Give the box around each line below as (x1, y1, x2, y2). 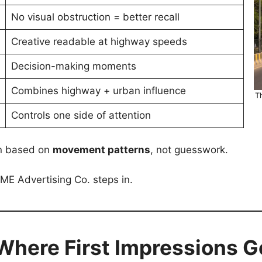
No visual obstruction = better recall (11, 11, 180, 23)
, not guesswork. (150, 144, 228, 156)
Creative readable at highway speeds (11, 35, 187, 47)
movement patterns (53, 144, 150, 156)
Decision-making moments (11, 60, 136, 72)
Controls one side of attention (11, 109, 151, 121)
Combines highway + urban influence (11, 84, 186, 96)
